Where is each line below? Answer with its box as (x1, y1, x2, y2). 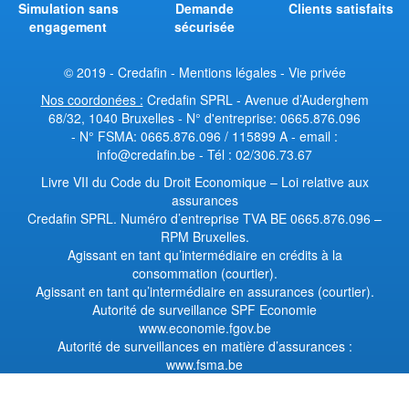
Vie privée (288, 63, 346, 82)
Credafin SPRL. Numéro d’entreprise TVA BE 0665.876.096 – (27, 209, 382, 228)
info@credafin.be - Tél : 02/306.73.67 (97, 145, 312, 164)
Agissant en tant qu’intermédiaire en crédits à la (67, 246, 342, 265)
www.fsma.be (166, 355, 243, 374)
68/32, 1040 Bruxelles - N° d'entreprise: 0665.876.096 (48, 109, 361, 128)
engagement (29, 17, 108, 37)
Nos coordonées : (40, 90, 143, 110)
